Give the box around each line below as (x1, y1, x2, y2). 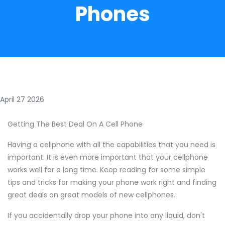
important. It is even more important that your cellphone (8, 152, 208, 162)
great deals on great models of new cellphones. (8, 190, 175, 200)
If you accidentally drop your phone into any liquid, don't (8, 210, 205, 220)
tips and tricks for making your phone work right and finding (8, 177, 216, 187)
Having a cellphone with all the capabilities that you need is (8, 140, 215, 150)
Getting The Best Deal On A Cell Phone (8, 119, 143, 129)
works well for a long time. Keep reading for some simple (8, 165, 205, 175)
